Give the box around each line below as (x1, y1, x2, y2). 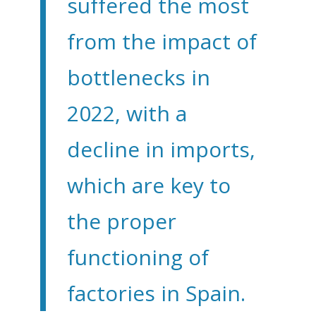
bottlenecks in (66, 62, 210, 92)
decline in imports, (66, 134, 255, 164)
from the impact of (66, 26, 257, 56)
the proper (66, 206, 176, 236)
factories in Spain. (66, 278, 245, 308)
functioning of (66, 242, 209, 272)
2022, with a (66, 98, 187, 128)
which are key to (66, 170, 231, 200)
